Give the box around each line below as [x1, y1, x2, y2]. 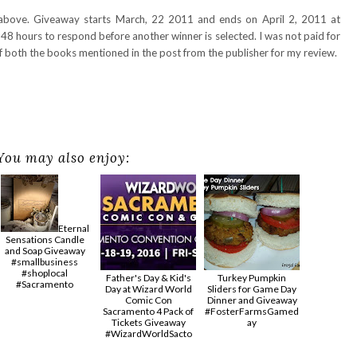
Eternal [57, 222, 89, 234]
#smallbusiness [11, 255, 78, 268]
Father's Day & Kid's [105, 271, 191, 284]
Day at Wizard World [104, 282, 192, 295]
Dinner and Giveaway [206, 293, 297, 306]
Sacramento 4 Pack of [103, 304, 194, 317]
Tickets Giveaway [111, 316, 186, 328]
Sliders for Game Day [207, 282, 296, 295]
